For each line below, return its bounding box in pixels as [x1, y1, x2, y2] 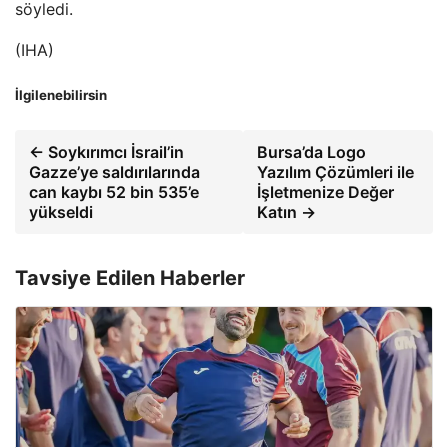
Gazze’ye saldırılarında [29, 162, 200, 183]
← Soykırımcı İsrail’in [29, 142, 184, 163]
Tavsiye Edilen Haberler [15, 266, 245, 291]
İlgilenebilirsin [15, 87, 107, 104]
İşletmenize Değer [256, 182, 394, 203]
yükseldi [29, 202, 93, 223]
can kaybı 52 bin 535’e [29, 182, 199, 203]
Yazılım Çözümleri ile [256, 162, 414, 183]
